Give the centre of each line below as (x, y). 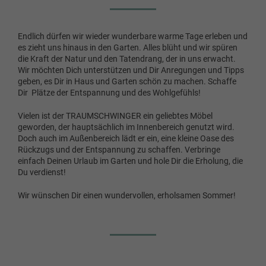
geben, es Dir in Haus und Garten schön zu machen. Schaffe (127, 81)
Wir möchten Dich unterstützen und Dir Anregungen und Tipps (131, 70)
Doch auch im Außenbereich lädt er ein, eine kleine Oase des (126, 138)
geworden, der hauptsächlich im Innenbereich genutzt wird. (126, 127)
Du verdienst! (42, 172)
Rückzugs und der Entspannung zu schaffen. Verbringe (119, 150)
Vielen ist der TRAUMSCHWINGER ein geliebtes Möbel (115, 116)
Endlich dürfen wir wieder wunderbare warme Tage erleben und (133, 36)
